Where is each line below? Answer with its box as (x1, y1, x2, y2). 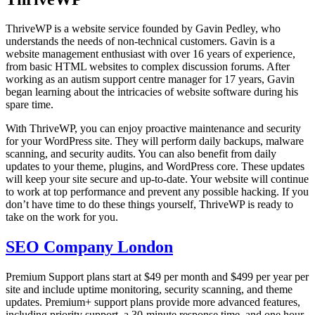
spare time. (6, 98, 53, 111)
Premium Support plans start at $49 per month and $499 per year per (6, 271, 309, 283)
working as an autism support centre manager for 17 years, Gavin (6, 73, 295, 86)
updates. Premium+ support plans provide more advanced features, (6, 296, 300, 309)
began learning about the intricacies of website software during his (6, 86, 298, 98)
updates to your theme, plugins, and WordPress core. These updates (6, 160, 304, 173)
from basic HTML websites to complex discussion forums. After (6, 60, 290, 73)
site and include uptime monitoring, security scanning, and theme (6, 283, 292, 296)
